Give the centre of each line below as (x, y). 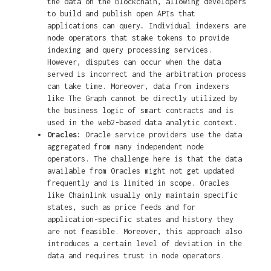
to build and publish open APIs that (121, 14)
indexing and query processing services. (129, 50)
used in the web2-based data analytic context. (142, 123)
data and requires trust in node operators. (136, 256)
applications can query (93, 26)
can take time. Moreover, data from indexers (138, 87)
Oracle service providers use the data (163, 135)
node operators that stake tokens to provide (138, 38)
